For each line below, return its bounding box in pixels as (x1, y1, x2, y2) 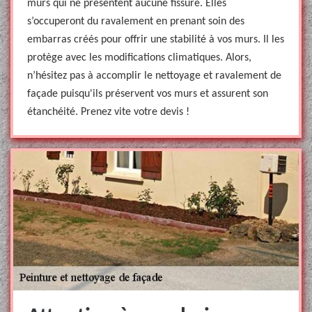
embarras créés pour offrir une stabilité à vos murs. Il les (27, 34, 284, 45)
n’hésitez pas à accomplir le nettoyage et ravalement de (27, 70, 281, 81)
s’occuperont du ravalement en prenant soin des (27, 16, 244, 27)
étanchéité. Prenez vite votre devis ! (27, 107, 189, 118)
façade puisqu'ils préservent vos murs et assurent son (27, 88, 268, 100)
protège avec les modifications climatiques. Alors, (27, 52, 251, 63)
